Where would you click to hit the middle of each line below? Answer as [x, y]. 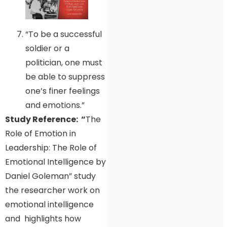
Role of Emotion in [41, 133]
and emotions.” [55, 105]
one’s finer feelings [63, 91]
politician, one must [64, 62]
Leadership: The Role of [51, 147]
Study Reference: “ [45, 119]
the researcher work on [52, 190]
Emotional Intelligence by [55, 162]
